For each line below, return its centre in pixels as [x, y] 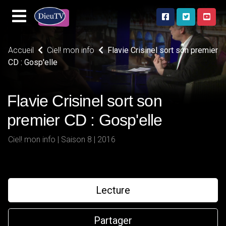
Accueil [21, 50]
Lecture [113, 190]
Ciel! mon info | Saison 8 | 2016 [62, 139]
